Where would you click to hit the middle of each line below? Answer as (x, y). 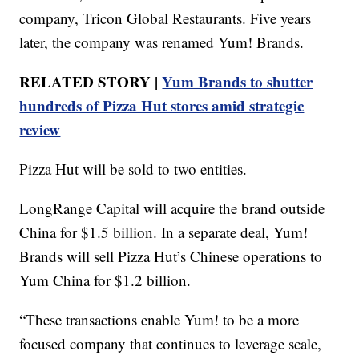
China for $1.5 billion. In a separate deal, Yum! (164, 232)
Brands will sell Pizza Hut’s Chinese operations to (171, 256)
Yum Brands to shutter (238, 81)
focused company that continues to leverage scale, (171, 343)
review (40, 129)
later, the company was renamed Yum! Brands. (162, 42)
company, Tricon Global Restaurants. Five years (165, 18)
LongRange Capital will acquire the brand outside (172, 208)
